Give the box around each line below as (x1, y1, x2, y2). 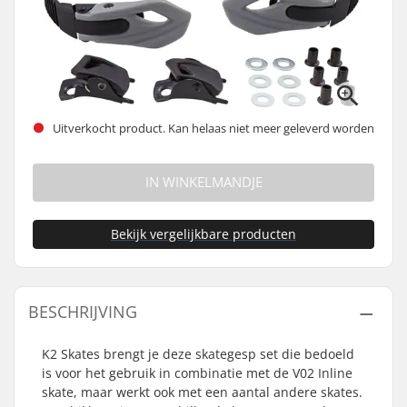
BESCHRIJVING (28, 301, 137, 323)
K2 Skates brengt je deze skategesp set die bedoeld (42, 345, 354, 362)
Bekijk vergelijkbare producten (111, 225, 296, 243)
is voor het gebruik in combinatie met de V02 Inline (42, 364, 352, 382)
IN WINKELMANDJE (144, 173, 263, 192)
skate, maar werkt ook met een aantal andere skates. (42, 383, 362, 401)
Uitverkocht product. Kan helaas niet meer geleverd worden (50, 119, 374, 136)
